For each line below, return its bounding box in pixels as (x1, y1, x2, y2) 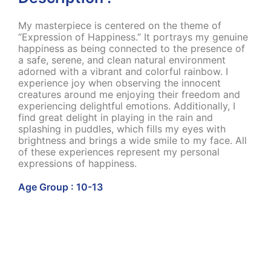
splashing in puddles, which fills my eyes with (18, 122, 226, 135)
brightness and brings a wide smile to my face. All (18, 134, 247, 146)
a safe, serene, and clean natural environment (18, 53, 226, 66)
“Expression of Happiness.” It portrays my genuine (18, 30, 248, 43)
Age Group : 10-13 (18, 180, 103, 193)
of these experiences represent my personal (18, 145, 220, 158)
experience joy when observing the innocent (18, 76, 221, 89)
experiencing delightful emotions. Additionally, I (18, 99, 235, 112)
